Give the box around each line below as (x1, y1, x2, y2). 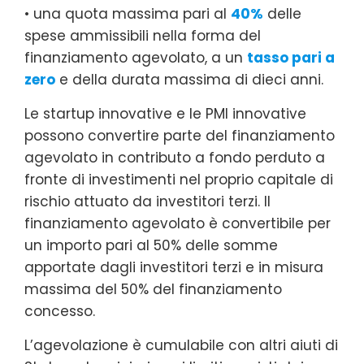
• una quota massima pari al (24, 3, 231, 24)
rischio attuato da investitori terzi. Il (24, 191, 271, 211)
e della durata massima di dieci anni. (55, 69, 323, 89)
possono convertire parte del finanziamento (24, 125, 335, 145)
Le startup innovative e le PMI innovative (24, 103, 306, 123)
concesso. (24, 301, 95, 321)
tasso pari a (247, 47, 335, 67)
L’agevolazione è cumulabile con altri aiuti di (24, 335, 338, 355)
